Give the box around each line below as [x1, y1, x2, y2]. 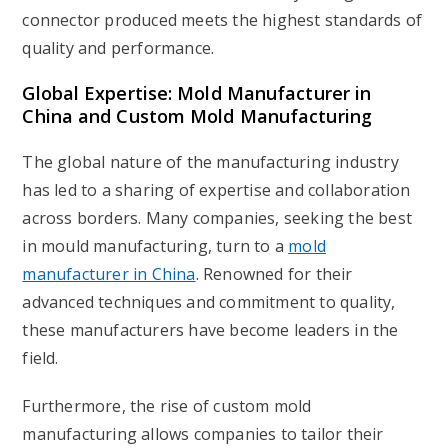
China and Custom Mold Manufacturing [22, 104, 372, 128]
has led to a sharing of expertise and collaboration [22, 179, 411, 201]
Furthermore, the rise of [22, 395, 214, 417]
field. [22, 347, 59, 369]
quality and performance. [22, 37, 215, 59]
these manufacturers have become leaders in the [22, 319, 399, 341]
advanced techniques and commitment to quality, [22, 291, 396, 313]
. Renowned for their [195, 263, 353, 285]
